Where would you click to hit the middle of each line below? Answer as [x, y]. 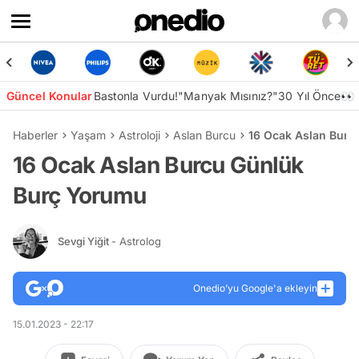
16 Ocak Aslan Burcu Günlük [158, 165]
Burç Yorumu [80, 196]
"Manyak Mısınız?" [228, 96]
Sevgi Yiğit [85, 241]
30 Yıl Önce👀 [317, 96]
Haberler [35, 135]
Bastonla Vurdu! [136, 96]
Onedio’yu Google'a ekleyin [255, 288]
